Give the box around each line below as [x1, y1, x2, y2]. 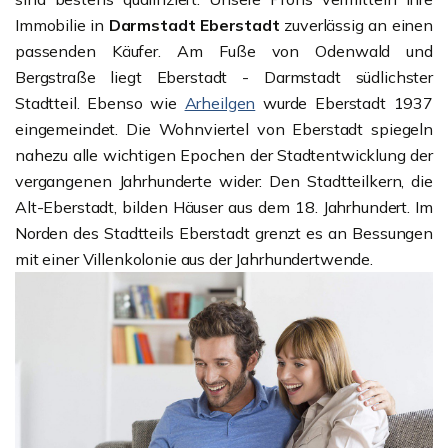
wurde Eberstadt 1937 [255, 93, 433, 113]
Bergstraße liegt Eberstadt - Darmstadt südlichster [15, 67, 433, 87]
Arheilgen [184, 93, 256, 113]
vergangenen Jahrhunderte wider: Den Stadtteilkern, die [15, 171, 433, 191]
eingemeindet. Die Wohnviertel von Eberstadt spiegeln [15, 119, 433, 139]
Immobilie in [15, 15, 109, 35]
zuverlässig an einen [279, 15, 433, 35]
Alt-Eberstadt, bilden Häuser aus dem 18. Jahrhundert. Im [15, 197, 433, 217]
